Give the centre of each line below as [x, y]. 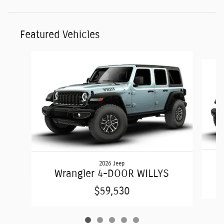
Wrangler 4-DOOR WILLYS [112, 174]
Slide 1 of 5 [24, 56]
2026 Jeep [112, 164]
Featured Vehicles [60, 35]
